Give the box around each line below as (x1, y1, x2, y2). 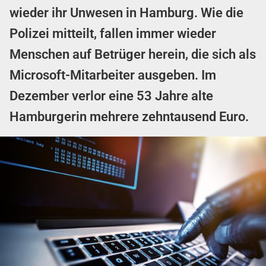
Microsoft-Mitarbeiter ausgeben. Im (9, 67, 216, 83)
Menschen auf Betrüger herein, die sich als (9, 46, 256, 62)
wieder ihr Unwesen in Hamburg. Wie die (9, 5, 243, 20)
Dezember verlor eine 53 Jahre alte (9, 88, 213, 103)
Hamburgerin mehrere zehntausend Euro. (9, 109, 249, 124)
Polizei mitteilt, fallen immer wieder (9, 26, 216, 41)
